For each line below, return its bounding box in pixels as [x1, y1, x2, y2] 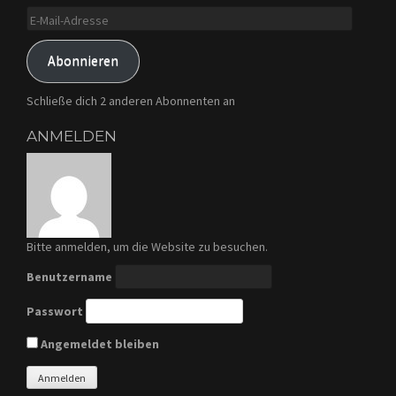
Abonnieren [47, 52, 118, 70]
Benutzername [27, 268, 112, 285]
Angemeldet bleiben [38, 335, 159, 352]
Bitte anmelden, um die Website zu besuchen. [27, 238, 268, 255]
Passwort [27, 302, 83, 319]
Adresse [26, 41, 72, 57]
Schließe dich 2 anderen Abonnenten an [27, 92, 235, 109]
